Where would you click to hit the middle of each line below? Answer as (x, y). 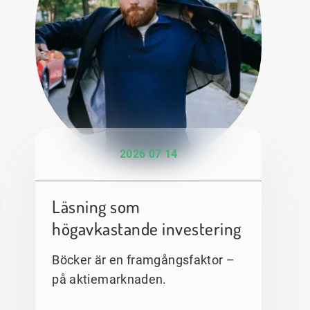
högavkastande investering (147, 228)
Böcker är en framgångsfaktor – (144, 259)
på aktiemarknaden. (109, 279)
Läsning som (96, 206)
